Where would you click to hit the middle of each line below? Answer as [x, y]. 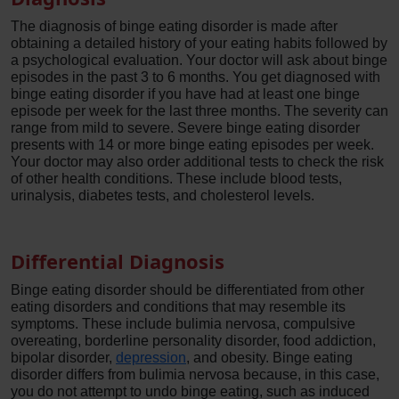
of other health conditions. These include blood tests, [176, 179]
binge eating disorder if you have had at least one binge [185, 94]
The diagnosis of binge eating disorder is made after [174, 26]
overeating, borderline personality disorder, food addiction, [193, 341]
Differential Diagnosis [118, 261]
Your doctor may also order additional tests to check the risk [197, 162]
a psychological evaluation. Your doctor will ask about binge [199, 60]
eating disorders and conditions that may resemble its [178, 307]
